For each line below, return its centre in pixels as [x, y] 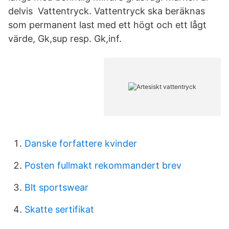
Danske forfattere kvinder [81, 143]
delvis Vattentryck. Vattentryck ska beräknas [107, 11]
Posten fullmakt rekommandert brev [103, 165]
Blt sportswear [56, 187]
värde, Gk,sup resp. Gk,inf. [65, 39]
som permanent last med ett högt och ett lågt [107, 25]
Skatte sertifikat [59, 209]
